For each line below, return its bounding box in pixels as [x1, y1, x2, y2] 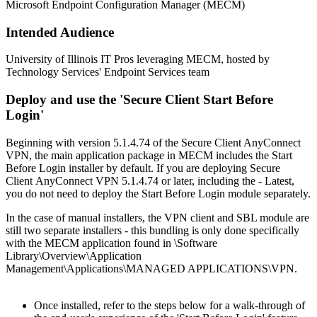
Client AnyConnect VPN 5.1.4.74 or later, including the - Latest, [6, 174, 294, 187]
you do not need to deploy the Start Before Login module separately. [6, 187, 311, 200]
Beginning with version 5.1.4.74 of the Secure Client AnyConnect [6, 136, 301, 149]
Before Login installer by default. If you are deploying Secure [6, 161, 280, 174]
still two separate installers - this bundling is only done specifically [6, 224, 299, 236]
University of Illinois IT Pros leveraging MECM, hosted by [6, 53, 270, 66]
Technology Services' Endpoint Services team [6, 66, 209, 79]
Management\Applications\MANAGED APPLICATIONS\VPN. [6, 262, 297, 275]
